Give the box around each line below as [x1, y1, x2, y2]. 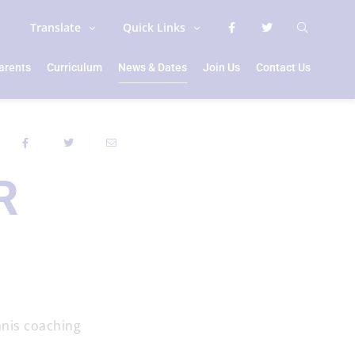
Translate [30, 20, 82, 35]
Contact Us [256, 61, 311, 74]
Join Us [203, 61, 241, 74]
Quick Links [123, 20, 186, 35]
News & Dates [118, 61, 188, 74]
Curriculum [47, 61, 103, 74]
